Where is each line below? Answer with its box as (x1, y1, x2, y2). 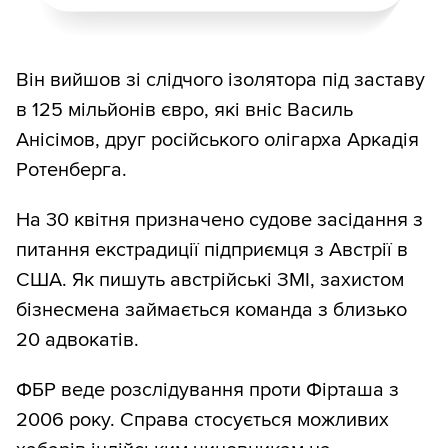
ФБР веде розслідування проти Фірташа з (16, 378, 399, 403)
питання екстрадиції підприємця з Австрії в (16, 238, 408, 263)
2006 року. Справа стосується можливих (16, 408, 389, 433)
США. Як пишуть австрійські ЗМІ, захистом (16, 268, 404, 293)
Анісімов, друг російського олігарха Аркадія (16, 128, 419, 153)
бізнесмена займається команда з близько (16, 298, 407, 323)
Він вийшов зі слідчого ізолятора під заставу (16, 68, 425, 93)
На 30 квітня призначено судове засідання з (16, 208, 423, 233)
